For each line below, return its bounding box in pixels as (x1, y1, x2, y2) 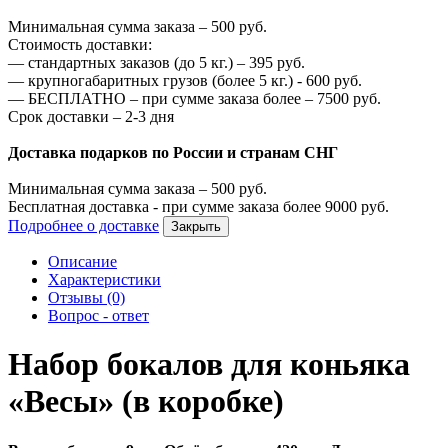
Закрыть (171, 218, 221, 234)
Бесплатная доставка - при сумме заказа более (8, 197, 325, 215)
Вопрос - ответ (48, 306, 149, 324)
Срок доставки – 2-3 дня (8, 107, 174, 125)
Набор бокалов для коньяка (8, 346, 410, 383)
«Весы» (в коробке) (8, 383, 284, 420)
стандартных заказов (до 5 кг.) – (24, 53, 249, 71)
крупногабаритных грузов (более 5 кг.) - (24, 71, 306, 89)
